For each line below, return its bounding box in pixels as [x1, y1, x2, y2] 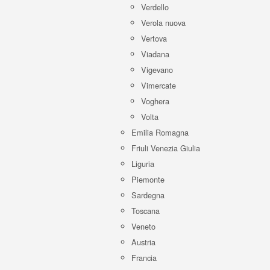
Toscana [131, 205, 160, 216]
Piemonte [131, 174, 165, 185]
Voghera [141, 95, 169, 107]
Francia [131, 252, 157, 263]
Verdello [141, 1, 169, 13]
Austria [131, 236, 155, 248]
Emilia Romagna [131, 127, 189, 138]
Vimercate [141, 80, 176, 91]
